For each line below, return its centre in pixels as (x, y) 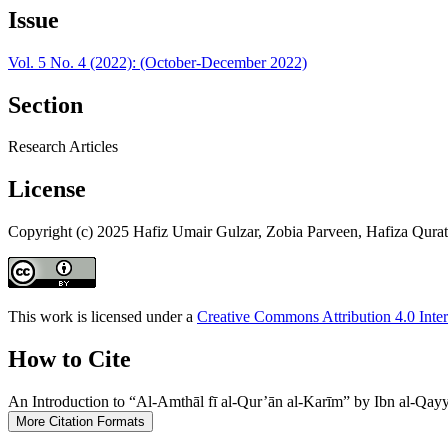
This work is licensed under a (102, 317)
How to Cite (69, 359)
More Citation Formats (80, 422)
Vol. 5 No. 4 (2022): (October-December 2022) (157, 62)
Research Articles (63, 147)
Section (45, 104)
